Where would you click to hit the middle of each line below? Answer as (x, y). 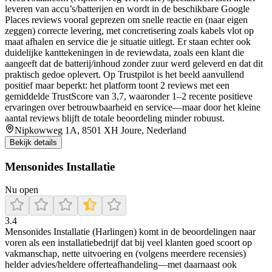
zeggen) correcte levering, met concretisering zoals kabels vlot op (129, 31)
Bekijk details (33, 142)
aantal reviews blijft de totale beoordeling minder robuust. (115, 118)
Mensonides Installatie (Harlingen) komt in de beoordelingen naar (130, 232)
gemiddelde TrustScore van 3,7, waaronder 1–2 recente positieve (129, 96)
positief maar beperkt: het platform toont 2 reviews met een (117, 85)
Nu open (22, 190)
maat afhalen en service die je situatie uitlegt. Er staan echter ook (128, 42)
